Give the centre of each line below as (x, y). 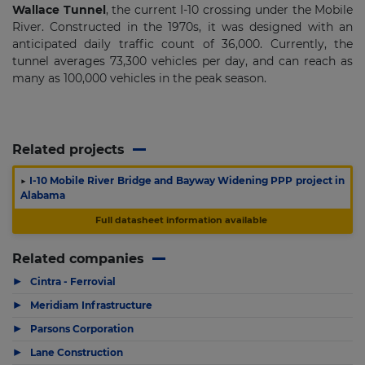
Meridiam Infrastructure (91, 305)
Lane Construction (77, 352)
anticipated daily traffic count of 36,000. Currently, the (182, 44)
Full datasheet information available (181, 220)
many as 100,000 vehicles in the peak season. (141, 78)
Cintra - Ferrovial (73, 281)
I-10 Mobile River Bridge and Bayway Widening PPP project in (186, 180)
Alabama (43, 195)
